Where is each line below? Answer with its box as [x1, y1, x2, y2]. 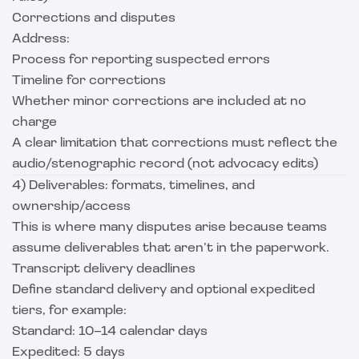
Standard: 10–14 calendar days [12, 325, 208, 338]
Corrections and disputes [12, 12, 175, 25]
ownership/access [12, 200, 131, 213]
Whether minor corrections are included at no [12, 95, 306, 108]
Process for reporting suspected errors [12, 54, 270, 67]
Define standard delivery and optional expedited [12, 284, 315, 296]
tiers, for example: [12, 305, 127, 317]
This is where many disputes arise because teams [12, 221, 327, 234]
